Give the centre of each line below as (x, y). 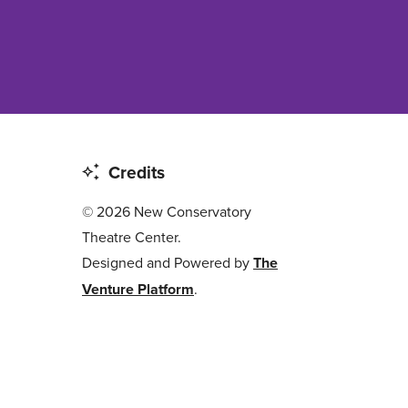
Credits (136, 173)
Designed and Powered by (168, 263)
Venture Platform (138, 290)
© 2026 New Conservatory (167, 212)
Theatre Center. (132, 237)
